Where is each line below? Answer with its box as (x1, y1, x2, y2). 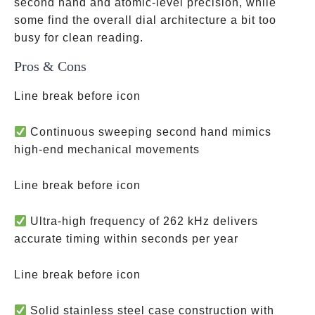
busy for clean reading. (14, 32, 143, 44)
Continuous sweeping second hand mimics (27, 126, 272, 138)
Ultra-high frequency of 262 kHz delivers (27, 215, 259, 227)
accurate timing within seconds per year (14, 233, 238, 245)
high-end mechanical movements (14, 143, 200, 155)
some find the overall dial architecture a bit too (14, 14, 276, 26)
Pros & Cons (14, 58, 86, 74)
